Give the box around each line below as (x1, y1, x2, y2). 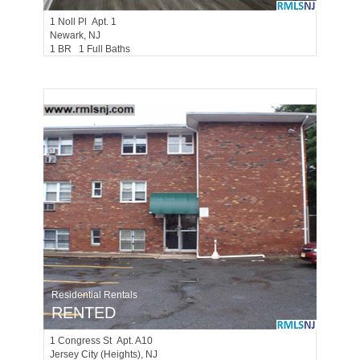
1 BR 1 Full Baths (50, 43, 137, 55)
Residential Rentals (51, 289, 137, 301)
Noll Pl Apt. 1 (58, 16, 117, 27)
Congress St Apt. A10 (58, 335, 153, 346)
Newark (50, 30, 84, 41)
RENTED (51, 304, 116, 321)
